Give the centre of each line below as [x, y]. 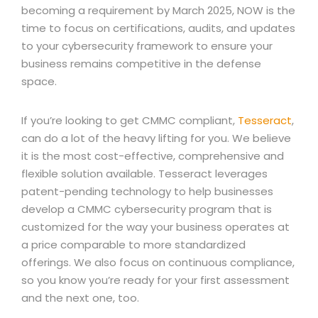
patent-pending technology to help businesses [147, 191]
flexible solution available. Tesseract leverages [144, 174]
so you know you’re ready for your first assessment [155, 280]
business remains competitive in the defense [141, 64]
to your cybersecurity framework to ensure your [147, 46]
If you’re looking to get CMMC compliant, [130, 120]
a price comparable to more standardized [133, 245]
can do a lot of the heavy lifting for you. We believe [156, 138]
